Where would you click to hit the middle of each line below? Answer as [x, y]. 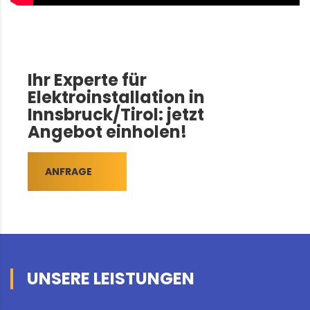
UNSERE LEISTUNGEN [111, 279]
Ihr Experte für [87, 80]
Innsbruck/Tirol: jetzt [116, 115]
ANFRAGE [69, 172]
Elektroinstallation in [116, 98]
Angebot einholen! [107, 132]
